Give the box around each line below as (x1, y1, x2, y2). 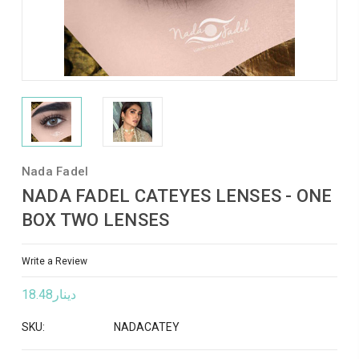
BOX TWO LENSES (21, 210, 170, 230)
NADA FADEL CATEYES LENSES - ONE (21, 186, 333, 206)
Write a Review (21, 255, 87, 267)
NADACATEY (113, 321, 179, 334)
